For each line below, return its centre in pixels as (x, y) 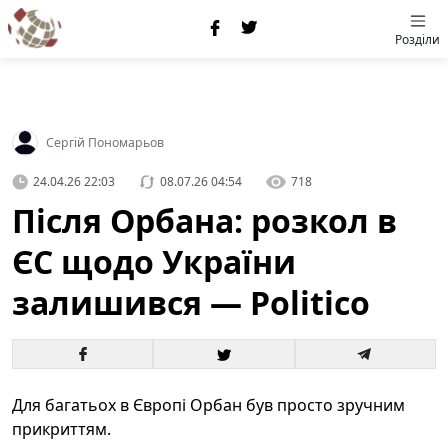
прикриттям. (61, 429)
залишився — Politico (191, 302)
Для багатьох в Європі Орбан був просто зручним (208, 405)
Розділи (417, 39)
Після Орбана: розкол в (204, 220)
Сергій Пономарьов (105, 142)
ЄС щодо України (154, 261)
